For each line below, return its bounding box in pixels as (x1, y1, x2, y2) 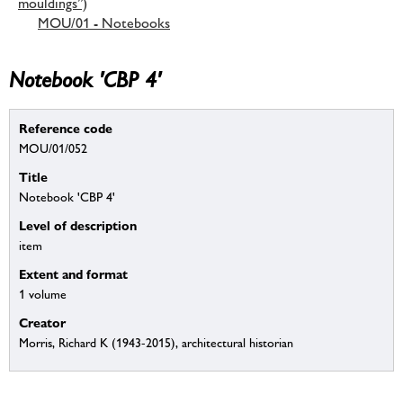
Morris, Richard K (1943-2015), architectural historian (19, 336, 293, 351)
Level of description (19, 218, 137, 234)
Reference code (19, 121, 112, 137)
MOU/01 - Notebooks (38, 13, 170, 31)
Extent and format (19, 266, 128, 282)
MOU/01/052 (19, 141, 87, 157)
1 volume (19, 287, 67, 302)
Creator (19, 315, 66, 331)
